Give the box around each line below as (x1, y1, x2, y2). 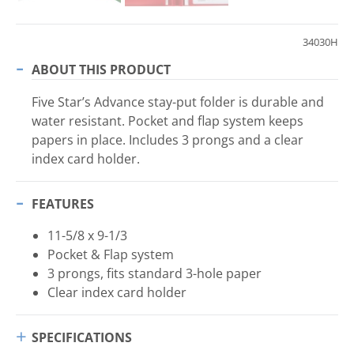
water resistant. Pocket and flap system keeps (32, 112, 303, 130)
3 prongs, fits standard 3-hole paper (47, 265, 262, 283)
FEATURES (32, 195, 94, 213)
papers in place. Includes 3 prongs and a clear (32, 131, 303, 149)
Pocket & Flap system (47, 246, 174, 264)
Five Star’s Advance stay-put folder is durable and (32, 93, 324, 111)
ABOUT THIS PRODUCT (32, 61, 171, 79)
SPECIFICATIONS (32, 329, 132, 347)
